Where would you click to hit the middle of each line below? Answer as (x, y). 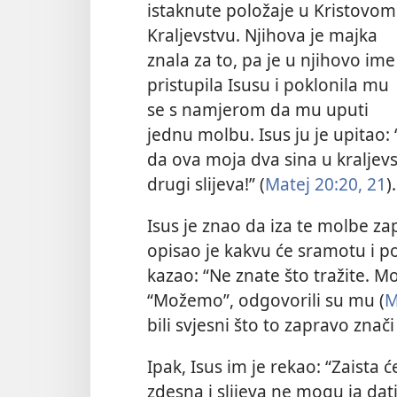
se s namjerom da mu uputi (258, 109)
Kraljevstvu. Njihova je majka (262, 35)
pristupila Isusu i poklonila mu (268, 84)
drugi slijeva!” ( (206, 183)
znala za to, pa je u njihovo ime (271, 59)
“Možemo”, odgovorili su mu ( (266, 300)
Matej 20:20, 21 (326, 183)
